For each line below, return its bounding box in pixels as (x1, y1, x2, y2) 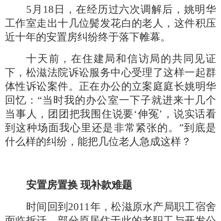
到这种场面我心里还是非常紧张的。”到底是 (5, 122, 216, 134)
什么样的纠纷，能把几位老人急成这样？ (5, 136, 191, 147)
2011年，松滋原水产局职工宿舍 (68, 201, 216, 213)
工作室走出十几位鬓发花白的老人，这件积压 (5, 17, 216, 29)
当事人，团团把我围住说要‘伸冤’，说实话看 (5, 108, 216, 120)
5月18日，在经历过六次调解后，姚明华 (26, 3, 216, 15)
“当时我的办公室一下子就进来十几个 (37, 94, 217, 106)
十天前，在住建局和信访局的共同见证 (26, 53, 216, 65)
